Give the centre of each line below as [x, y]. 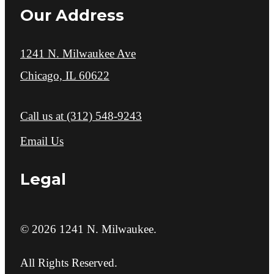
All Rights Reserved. [69, 263]
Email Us [42, 141]
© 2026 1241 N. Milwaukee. [88, 229]
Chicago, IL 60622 [65, 75]
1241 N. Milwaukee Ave [78, 53]
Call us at [42, 116]
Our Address [72, 15]
